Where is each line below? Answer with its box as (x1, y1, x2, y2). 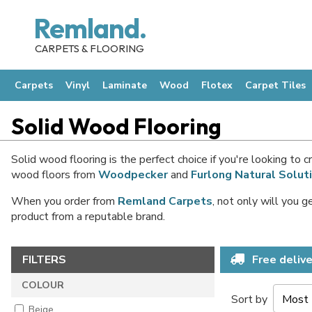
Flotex (201, 79, 233, 92)
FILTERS (22, 252, 66, 267)
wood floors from (11, 167, 98, 182)
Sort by (231, 292, 273, 307)
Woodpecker (98, 167, 168, 182)
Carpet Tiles (245, 79, 306, 92)
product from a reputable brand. (11, 209, 165, 224)
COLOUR (22, 279, 64, 292)
